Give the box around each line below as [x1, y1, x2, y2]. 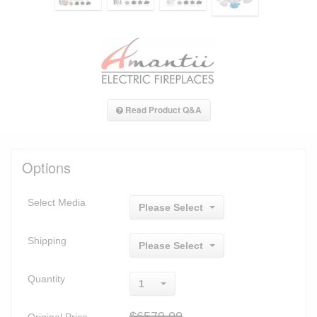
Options [22, 156, 71, 178]
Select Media [28, 196, 86, 208]
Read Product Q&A [122, 103, 202, 116]
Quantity [28, 272, 65, 284]
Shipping [28, 234, 67, 246]
